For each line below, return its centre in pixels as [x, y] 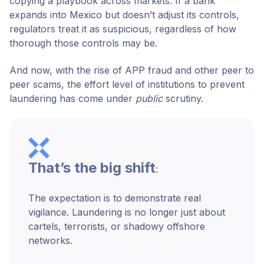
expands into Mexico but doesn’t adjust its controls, [124, 14]
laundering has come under [72, 99]
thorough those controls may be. [83, 43]
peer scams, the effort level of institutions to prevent [127, 85]
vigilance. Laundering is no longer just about [127, 212]
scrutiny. [183, 99]
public [149, 99]
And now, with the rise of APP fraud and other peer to [132, 70]
